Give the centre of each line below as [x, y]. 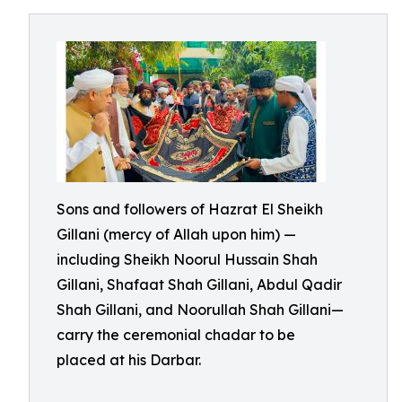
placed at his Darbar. [129, 360]
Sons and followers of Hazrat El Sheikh [190, 209]
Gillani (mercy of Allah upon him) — [176, 234]
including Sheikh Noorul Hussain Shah [187, 259]
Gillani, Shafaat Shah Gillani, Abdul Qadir [199, 284]
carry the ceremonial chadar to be [176, 335]
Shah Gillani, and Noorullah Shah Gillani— [200, 310]
